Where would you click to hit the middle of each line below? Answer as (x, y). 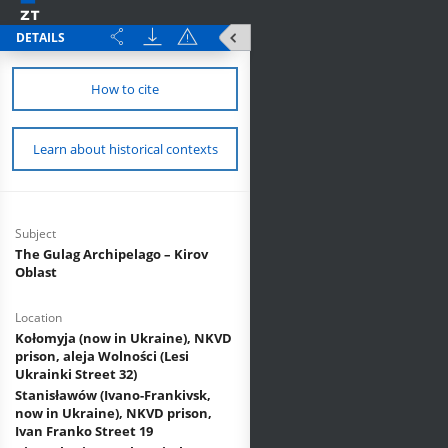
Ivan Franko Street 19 (84, 431)
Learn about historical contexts (125, 149)
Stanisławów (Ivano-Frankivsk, (113, 395)
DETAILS (40, 37)
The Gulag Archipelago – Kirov (111, 254)
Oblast (36, 272)
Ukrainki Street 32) (76, 374)
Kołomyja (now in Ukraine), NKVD (123, 338)
